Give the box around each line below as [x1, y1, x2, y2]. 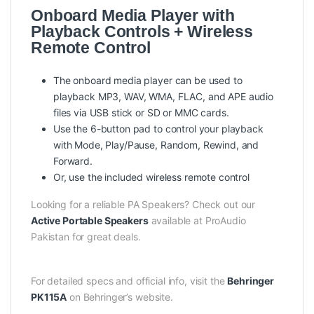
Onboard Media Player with [31, 6, 235, 25]
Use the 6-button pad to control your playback [53, 123, 264, 135]
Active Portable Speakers [31, 214, 149, 227]
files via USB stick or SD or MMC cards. [53, 107, 229, 119]
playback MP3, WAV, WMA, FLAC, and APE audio [53, 90, 273, 103]
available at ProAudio [148, 214, 246, 227]
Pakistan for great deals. [31, 231, 141, 243]
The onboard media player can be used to [53, 74, 243, 87]
